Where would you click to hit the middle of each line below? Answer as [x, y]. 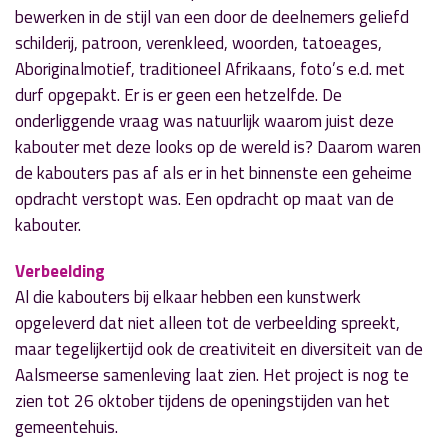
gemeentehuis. [66, 427]
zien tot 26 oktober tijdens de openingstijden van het [202, 401]
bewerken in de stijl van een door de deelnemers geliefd [212, 17]
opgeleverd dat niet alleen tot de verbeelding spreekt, [207, 323]
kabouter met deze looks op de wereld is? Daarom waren [218, 147]
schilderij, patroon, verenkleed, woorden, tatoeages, [198, 43]
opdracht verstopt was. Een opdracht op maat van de [204, 199]
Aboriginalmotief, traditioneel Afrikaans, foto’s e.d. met [210, 69]
